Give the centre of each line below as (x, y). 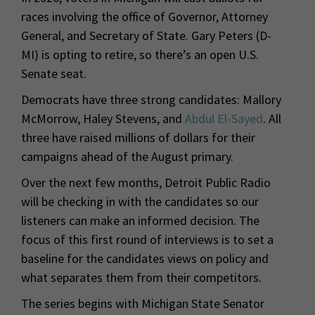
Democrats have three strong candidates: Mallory (151, 100)
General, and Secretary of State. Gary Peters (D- (146, 36)
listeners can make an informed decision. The (140, 221)
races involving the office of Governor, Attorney (144, 17)
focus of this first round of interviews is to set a (147, 240)
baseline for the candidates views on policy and (145, 259)
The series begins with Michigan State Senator (143, 304)
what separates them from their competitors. (141, 278)
